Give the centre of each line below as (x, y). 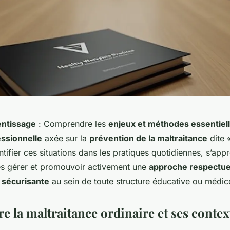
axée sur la (66, 138)
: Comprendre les (72, 124)
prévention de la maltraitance (148, 138)
